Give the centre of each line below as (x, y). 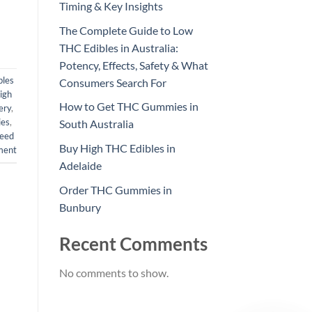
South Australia (96, 124)
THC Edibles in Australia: (118, 47)
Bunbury (80, 207)
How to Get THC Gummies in (128, 107)
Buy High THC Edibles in (117, 148)
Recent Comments (133, 243)
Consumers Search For (112, 82)
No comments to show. (114, 273)
